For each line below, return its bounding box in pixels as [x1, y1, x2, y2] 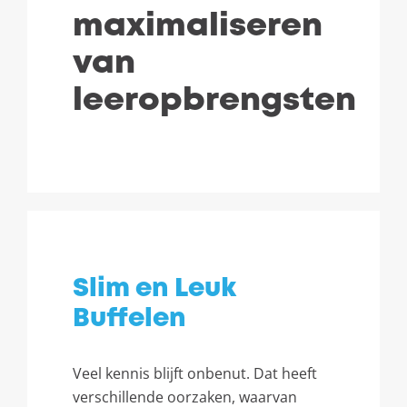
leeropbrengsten [73, 86, 356, 115]
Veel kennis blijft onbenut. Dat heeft [73, 363, 317, 383]
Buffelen [73, 307, 186, 331]
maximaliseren [73, 12, 323, 41]
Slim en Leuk [73, 277, 236, 301]
